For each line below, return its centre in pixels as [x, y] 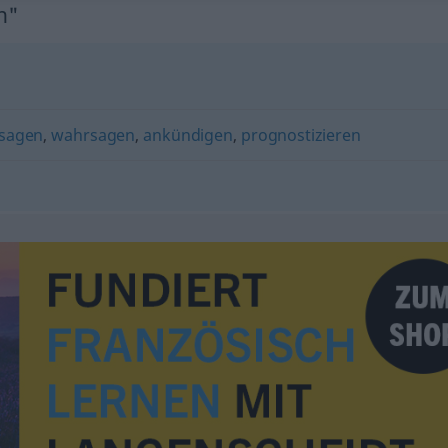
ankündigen [188, 134]
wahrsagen [93, 134]
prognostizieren [301, 134]
